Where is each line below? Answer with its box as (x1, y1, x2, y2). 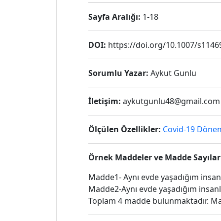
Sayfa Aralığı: (88, 11, 141, 22)
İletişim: (88, 96, 121, 107)
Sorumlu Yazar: (88, 68, 148, 78)
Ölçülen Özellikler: (88, 124, 161, 135)
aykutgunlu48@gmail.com (121, 96, 220, 107)
